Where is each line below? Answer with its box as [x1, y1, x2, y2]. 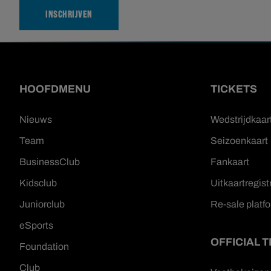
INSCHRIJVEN [45, 10, 93, 20]
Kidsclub [19, 177, 57, 188]
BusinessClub [19, 156, 80, 167]
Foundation [19, 241, 69, 252]
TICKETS [211, 83, 257, 95]
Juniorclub [19, 198, 65, 209]
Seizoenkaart [211, 135, 268, 146]
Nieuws [19, 114, 52, 125]
